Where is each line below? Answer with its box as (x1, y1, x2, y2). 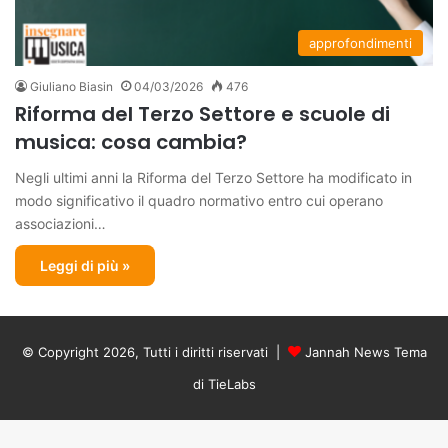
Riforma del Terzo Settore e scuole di (15, 99, 390, 128)
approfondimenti (309, 34, 412, 51)
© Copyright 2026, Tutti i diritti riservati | (21, 343, 288, 360)
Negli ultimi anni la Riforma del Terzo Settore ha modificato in (15, 168, 412, 186)
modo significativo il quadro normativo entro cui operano (15, 191, 383, 209)
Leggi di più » (40, 256, 130, 274)
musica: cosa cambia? (15, 127, 247, 156)
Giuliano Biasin (30, 78, 113, 94)
